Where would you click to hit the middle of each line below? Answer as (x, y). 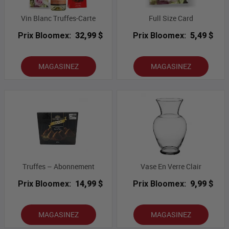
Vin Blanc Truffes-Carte (58, 18)
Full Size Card (171, 18)
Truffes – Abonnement (58, 167)
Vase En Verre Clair (171, 167)
